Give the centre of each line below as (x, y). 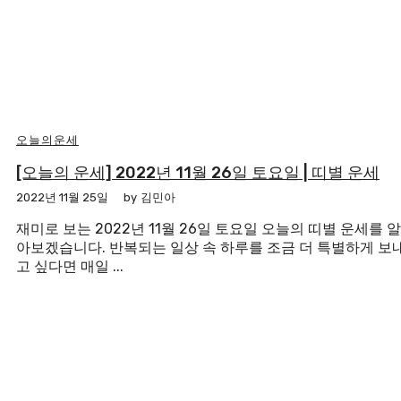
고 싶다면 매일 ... (70, 266)
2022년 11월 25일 (62, 197)
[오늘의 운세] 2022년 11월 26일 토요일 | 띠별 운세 (198, 172)
